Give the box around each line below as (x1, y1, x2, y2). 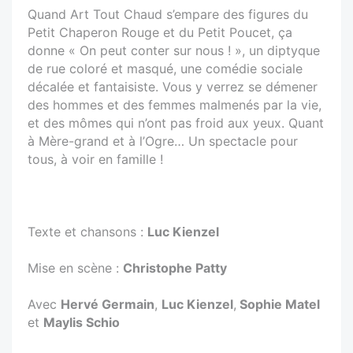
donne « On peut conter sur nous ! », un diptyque (28, 42, 320, 58)
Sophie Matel (236, 295, 320, 312)
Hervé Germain (61, 295, 154, 312)
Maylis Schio (43, 314, 120, 330)
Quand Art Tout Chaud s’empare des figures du (28, 6, 308, 22)
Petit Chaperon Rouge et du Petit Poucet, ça (28, 24, 292, 40)
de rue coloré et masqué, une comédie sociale (28, 60, 303, 76)
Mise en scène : (28, 259, 123, 276)
